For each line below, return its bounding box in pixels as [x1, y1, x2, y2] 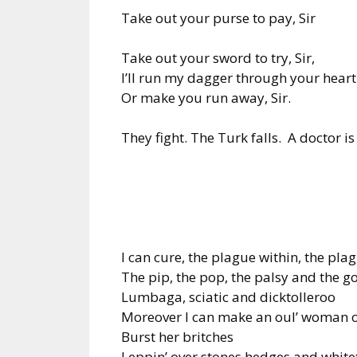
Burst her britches [121, 327, 233, 346]
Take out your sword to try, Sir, [121, 48, 315, 67]
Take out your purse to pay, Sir [121, 8, 316, 27]
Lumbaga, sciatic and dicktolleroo [121, 287, 335, 306]
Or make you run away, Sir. [121, 88, 291, 107]
